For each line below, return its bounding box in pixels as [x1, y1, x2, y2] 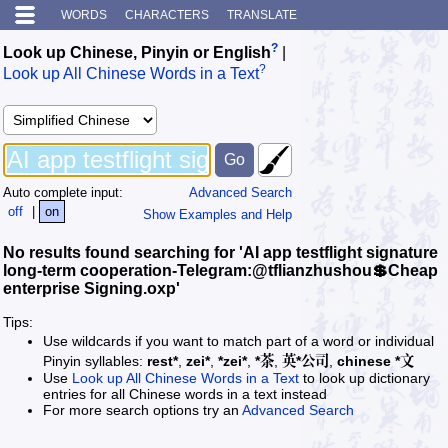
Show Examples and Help [143, 206, 292, 222]
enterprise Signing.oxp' [3, 279, 180, 297]
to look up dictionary [299, 369, 430, 386]
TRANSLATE [227, 8, 297, 22]
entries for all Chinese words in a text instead [43, 385, 327, 402]
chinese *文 [337, 352, 414, 369]
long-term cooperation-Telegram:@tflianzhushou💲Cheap [3, 261, 438, 279]
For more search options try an [43, 401, 242, 418]
